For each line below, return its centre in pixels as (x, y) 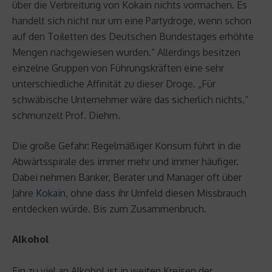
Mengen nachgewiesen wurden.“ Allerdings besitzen (126, 52)
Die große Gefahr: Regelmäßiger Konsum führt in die (127, 145)
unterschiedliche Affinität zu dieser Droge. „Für (114, 83)
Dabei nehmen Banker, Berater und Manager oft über (127, 177)
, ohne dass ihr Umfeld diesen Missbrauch (156, 193)
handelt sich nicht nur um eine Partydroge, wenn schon (132, 20)
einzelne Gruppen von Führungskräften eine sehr (118, 68)
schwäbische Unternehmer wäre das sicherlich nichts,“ (130, 99)
